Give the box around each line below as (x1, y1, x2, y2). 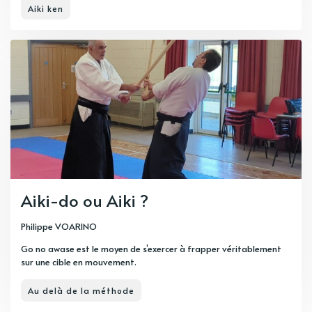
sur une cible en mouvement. (21, 256, 136, 269)
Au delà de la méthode (28, 285, 134, 297)
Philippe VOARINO (21, 220, 97, 233)
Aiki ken (28, 3, 63, 15)
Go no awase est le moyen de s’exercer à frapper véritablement (21, 242, 281, 256)
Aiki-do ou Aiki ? (21, 189, 148, 212)
